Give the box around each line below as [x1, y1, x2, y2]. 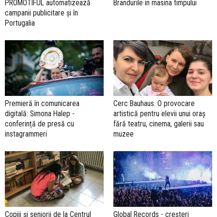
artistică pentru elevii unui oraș [113, 108, 205, 118]
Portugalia [5, 18, 35, 28]
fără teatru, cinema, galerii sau [113, 119, 204, 128]
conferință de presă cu [5, 119, 74, 128]
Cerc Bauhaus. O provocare [113, 98, 195, 108]
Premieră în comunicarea [5, 98, 79, 108]
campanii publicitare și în [5, 8, 78, 18]
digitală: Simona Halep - [5, 108, 75, 118]
